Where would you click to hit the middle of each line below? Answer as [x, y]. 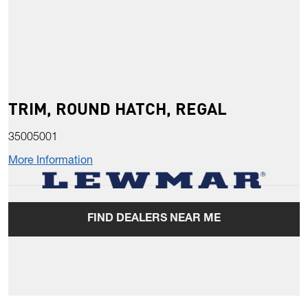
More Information [51, 162]
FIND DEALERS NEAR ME [154, 220]
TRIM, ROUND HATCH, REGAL [118, 109]
